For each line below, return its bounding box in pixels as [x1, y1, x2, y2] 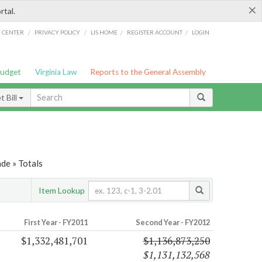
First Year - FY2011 [23, 218, 88, 227]
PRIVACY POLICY [34, 28, 80, 36]
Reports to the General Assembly [90, 67, 206, 77]
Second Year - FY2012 [135, 218, 210, 227]
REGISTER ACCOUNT [127, 28, 183, 36]
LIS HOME [91, 28, 118, 36]
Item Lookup [39, 185, 85, 195]
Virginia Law [35, 67, 77, 77]
